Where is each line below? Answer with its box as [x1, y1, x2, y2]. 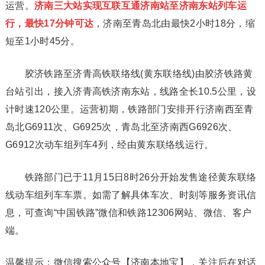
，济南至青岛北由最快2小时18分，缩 [93, 18, 255, 28]
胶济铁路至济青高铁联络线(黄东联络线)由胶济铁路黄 [5, 69, 253, 79]
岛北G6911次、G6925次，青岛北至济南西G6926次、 [5, 122, 238, 132]
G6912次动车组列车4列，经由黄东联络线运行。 [5, 140, 214, 150]
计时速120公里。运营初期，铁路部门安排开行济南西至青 [5, 104, 254, 114]
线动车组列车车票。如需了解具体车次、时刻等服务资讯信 [5, 190, 257, 200]
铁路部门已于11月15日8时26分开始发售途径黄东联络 [5, 172, 257, 182]
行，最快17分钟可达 [5, 18, 94, 28]
